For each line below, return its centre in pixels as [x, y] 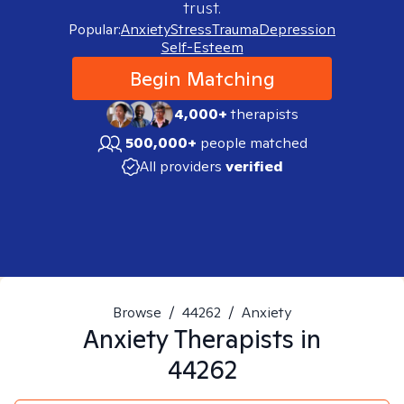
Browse [137, 312]
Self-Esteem [202, 47]
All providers [180, 166]
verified [254, 166]
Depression [297, 29]
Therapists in [245, 339]
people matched [254, 143]
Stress [191, 29]
